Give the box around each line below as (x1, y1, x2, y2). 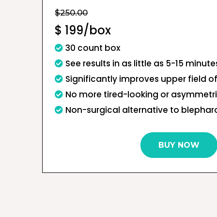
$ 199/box (55, 22, 111, 39)
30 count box (65, 42, 120, 54)
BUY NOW (158, 140, 200, 150)
